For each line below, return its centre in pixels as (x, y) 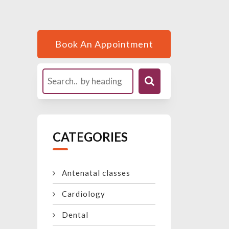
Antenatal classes (93, 173)
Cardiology (81, 194)
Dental (72, 215)
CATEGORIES (90, 137)
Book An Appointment (104, 44)
